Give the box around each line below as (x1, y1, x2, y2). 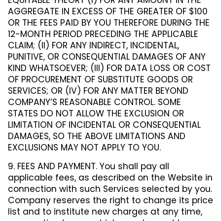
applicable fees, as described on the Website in (8, 171, 213, 184)
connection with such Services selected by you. (8, 183, 212, 195)
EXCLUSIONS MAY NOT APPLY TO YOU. (8, 142, 161, 154)
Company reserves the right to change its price (8, 194, 213, 206)
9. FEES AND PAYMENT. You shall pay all (8, 160, 169, 172)
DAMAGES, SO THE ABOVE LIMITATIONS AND (8, 130, 185, 143)
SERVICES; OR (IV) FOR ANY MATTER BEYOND (8, 85, 188, 97)
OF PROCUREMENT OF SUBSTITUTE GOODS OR (8, 74, 193, 86)
